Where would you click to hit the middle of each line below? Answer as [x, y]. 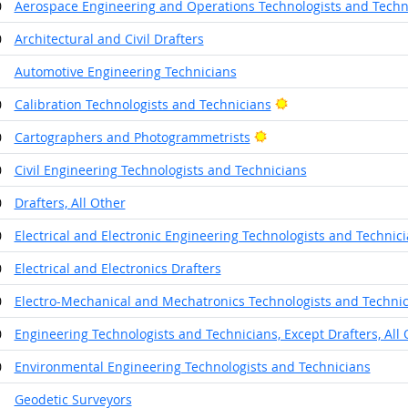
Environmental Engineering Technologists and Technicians [192, 366]
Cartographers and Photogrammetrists [132, 137]
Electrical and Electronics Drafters [117, 268]
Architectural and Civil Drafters [109, 38]
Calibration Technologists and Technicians [143, 104]
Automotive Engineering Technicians [125, 71]
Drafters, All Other [70, 202]
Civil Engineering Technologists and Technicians [160, 169]
